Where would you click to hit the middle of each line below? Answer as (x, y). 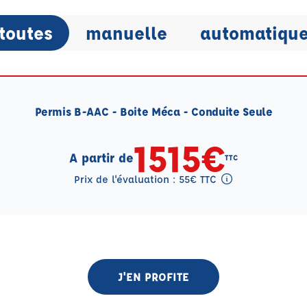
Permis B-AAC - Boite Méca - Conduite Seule (153, 111)
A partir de (102, 158)
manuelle (126, 33)
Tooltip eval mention (130, 196)
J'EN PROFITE (153, 277)
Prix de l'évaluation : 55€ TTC (147, 179)
